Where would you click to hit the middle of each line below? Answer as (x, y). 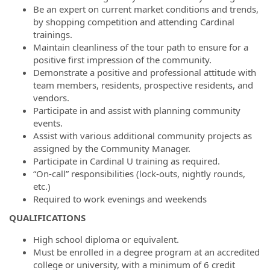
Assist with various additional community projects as (143, 135)
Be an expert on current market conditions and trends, (146, 9)
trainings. (53, 34)
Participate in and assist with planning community (137, 110)
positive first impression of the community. (122, 59)
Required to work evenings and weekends (120, 199)
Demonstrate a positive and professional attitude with (145, 72)
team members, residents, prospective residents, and (143, 85)
